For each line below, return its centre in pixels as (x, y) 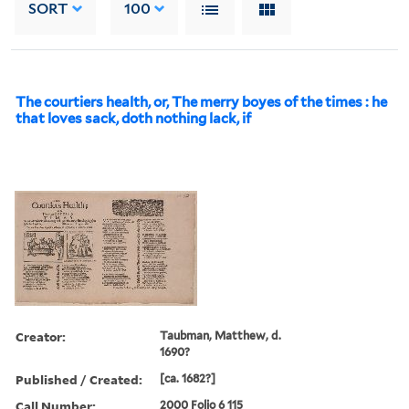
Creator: (41, 336)
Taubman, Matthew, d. (221, 335)
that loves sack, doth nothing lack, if (133, 118)
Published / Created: (79, 379)
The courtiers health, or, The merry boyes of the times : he (201, 102)
